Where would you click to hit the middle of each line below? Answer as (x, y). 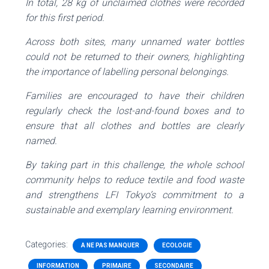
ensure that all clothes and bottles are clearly (134, 126)
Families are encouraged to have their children (134, 96)
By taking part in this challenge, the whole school (134, 165)
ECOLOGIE (177, 246)
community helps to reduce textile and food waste (134, 180)
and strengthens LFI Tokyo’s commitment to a (134, 195)
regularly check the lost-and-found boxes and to (134, 111)
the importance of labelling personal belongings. (127, 72)
